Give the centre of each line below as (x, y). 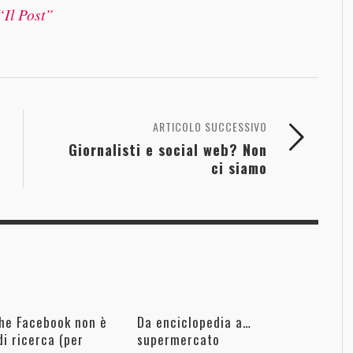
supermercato (178, 340)
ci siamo (239, 168)
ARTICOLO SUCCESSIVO (210, 127)
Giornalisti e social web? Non (168, 150)
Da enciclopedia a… (194, 322)
